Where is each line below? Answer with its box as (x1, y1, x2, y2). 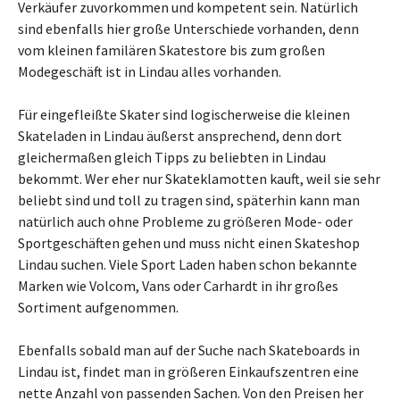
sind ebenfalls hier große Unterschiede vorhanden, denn (18, 20, 359, 37)
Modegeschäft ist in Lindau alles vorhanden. (18, 62, 281, 80)
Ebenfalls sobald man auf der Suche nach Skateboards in (18, 341, 360, 359)
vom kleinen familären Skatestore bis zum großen (18, 41, 325, 59)
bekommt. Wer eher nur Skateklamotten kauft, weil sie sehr (18, 170, 380, 187)
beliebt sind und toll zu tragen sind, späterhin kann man (18, 191, 360, 209)
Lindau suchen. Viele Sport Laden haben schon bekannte (18, 255, 357, 273)
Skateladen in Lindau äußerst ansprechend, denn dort (18, 127, 342, 145)
